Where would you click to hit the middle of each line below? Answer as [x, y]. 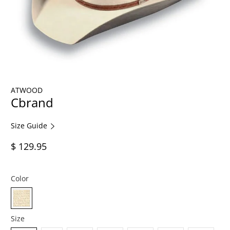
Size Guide [30, 126]
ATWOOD [27, 90]
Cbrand [32, 103]
